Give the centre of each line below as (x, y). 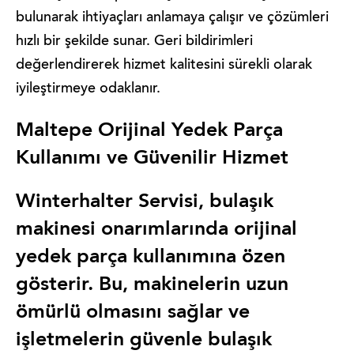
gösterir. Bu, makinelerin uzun (152, 285)
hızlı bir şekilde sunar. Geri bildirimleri (134, 42)
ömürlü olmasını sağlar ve (133, 313)
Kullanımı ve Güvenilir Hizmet (155, 158)
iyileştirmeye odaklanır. (88, 89)
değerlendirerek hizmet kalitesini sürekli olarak (164, 66)
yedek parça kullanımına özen (151, 257)
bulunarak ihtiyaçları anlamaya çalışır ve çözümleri (172, 18)
